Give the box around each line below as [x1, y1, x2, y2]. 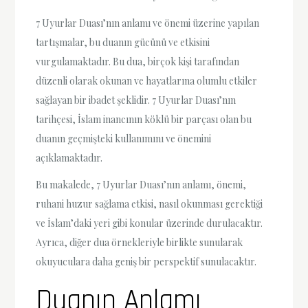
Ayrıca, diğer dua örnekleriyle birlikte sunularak [36, 235, 243, 249]
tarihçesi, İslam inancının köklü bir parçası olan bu [36, 112, 252, 126]
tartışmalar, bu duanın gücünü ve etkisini [36, 35, 210, 49]
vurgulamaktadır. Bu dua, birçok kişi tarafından [36, 54, 240, 68]
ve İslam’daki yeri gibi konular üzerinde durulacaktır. [36, 216, 263, 230]
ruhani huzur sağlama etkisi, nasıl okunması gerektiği [36, 197, 263, 210]
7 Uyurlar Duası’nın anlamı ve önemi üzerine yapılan [36, 16, 260, 30]
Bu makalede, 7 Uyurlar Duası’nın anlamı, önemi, [36, 177, 247, 191]
